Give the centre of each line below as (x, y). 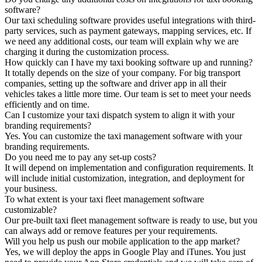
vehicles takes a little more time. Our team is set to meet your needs (128, 94)
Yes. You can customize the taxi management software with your (123, 136)
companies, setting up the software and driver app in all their (116, 84)
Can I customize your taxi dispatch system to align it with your (120, 115)
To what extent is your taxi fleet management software (104, 199)
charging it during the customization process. (87, 52)
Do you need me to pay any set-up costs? (80, 157)
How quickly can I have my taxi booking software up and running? (129, 63)
